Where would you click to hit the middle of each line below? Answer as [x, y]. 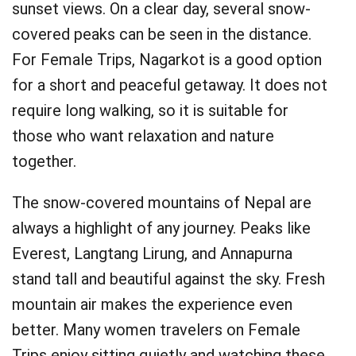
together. [44, 161]
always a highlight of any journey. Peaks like [161, 228]
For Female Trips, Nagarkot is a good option [167, 60]
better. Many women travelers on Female [156, 330]
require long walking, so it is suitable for [150, 110]
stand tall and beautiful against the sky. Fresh [168, 279]
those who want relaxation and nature [143, 136]
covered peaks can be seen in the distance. [162, 34]
